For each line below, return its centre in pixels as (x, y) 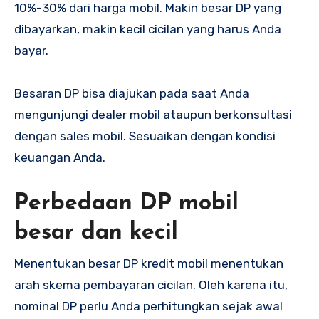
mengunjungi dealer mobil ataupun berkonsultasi (153, 115)
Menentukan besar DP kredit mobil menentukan (149, 263)
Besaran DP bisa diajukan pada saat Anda (132, 94)
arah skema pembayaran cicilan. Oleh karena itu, (151, 284)
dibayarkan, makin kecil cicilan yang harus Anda (148, 30)
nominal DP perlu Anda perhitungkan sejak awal (148, 306)
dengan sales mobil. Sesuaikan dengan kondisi (145, 136)
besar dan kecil (96, 233)
